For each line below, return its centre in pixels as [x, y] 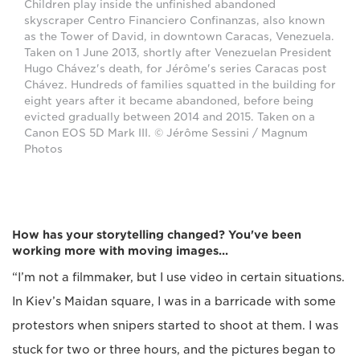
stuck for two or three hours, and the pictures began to [174, 350]
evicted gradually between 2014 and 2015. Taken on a [170, 117]
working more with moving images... [120, 251]
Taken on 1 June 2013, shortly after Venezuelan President [178, 53]
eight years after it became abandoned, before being [169, 101]
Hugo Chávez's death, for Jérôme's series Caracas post [176, 69]
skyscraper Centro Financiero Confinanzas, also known [174, 21]
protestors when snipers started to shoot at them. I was [175, 326]
